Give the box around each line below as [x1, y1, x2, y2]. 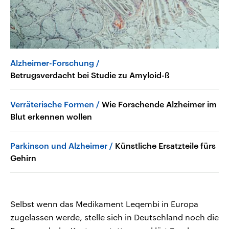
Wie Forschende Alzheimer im [102, 99, 217, 109]
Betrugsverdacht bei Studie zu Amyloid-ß [10, 70, 170, 80]
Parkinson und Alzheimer [10, 140, 107, 150]
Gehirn [10, 152, 36, 163]
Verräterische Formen [10, 99, 94, 109]
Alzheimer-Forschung [10, 57, 96, 67]
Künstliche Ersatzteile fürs [115, 140, 216, 150]
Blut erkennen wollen [10, 111, 92, 121]
